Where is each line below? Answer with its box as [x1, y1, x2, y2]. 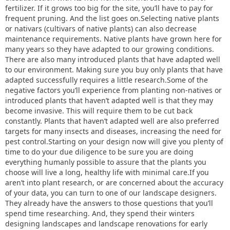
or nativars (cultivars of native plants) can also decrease [5, 24, 197, 33]
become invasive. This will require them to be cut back [5, 106, 193, 116]
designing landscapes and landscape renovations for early [5, 219, 207, 228]
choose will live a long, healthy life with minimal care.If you [5, 167, 209, 177]
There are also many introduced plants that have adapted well [5, 54, 220, 64]
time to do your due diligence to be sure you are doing [5, 147, 194, 157]
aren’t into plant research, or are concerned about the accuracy [5, 178, 223, 187]
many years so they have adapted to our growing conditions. [5, 44, 214, 54]
